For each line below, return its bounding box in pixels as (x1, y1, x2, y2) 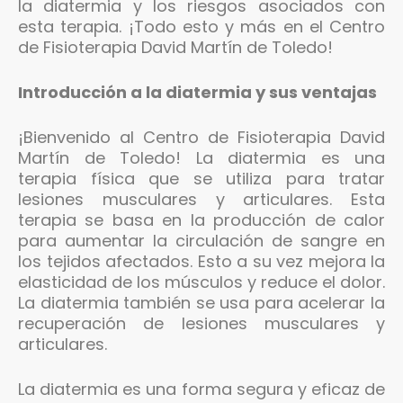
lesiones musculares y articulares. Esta (18, 187, 385, 210)
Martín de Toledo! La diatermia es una (18, 146, 385, 169)
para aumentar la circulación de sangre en (18, 228, 385, 252)
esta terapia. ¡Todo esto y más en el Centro (18, 14, 385, 38)
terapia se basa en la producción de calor (18, 208, 385, 231)
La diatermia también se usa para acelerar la (18, 291, 385, 314)
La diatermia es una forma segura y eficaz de (18, 377, 385, 400)
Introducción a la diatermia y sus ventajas (18, 80, 377, 103)
